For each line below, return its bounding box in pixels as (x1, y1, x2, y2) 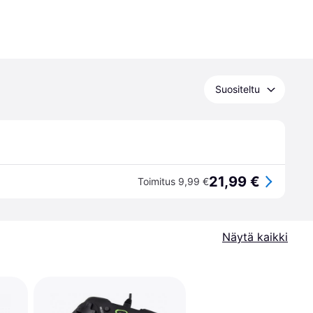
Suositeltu (215, 83, 260, 95)
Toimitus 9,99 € (138, 175, 209, 187)
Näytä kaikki (222, 230, 288, 244)
